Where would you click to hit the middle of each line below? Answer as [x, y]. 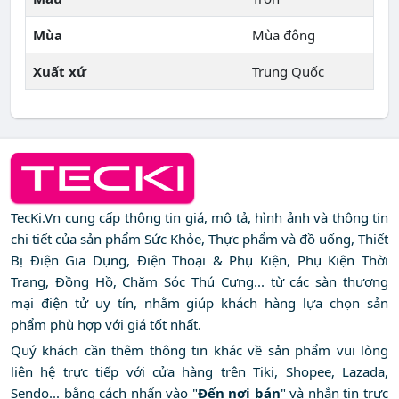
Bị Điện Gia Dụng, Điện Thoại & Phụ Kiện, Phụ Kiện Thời [199, 261]
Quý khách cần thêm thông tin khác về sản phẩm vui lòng [199, 350]
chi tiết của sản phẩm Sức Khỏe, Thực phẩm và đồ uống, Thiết [199, 239]
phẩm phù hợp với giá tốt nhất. [106, 325]
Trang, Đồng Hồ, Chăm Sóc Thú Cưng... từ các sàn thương [199, 282]
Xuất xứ [60, 72]
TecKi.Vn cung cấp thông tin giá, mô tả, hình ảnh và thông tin [199, 218]
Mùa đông [284, 35]
